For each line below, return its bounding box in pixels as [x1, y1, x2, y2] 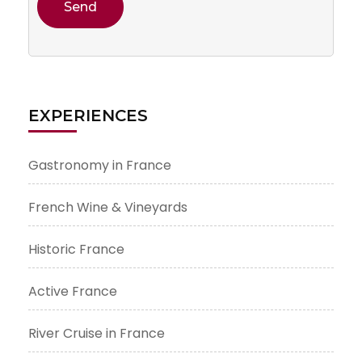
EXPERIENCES [28, 105, 148, 125]
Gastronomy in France [28, 155, 171, 175]
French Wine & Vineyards [28, 197, 187, 217]
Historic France [28, 239, 124, 259]
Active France [28, 281, 117, 301]
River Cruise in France [28, 323, 165, 343]
